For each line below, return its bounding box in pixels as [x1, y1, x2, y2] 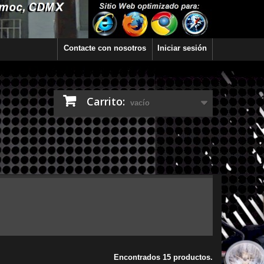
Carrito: [87, 94, 125, 108]
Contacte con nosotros [64, 44, 146, 52]
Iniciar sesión [157, 44, 207, 52]
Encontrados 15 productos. [114, 253, 213, 262]
